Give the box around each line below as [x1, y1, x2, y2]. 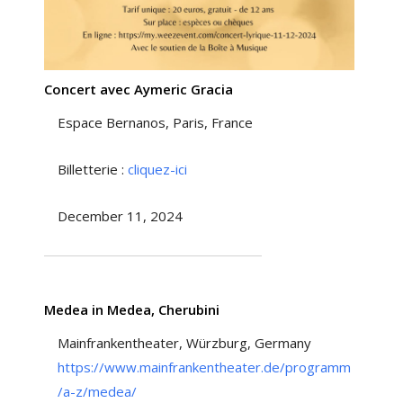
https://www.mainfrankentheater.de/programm [57, 358, 351, 377]
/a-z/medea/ [57, 382, 137, 401]
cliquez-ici [127, 160, 187, 179]
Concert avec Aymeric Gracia [43, 80, 233, 99]
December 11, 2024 [57, 207, 183, 226]
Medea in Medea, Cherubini [43, 300, 219, 319]
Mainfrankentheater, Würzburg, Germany [57, 334, 311, 353]
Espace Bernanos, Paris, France [57, 113, 253, 132]
